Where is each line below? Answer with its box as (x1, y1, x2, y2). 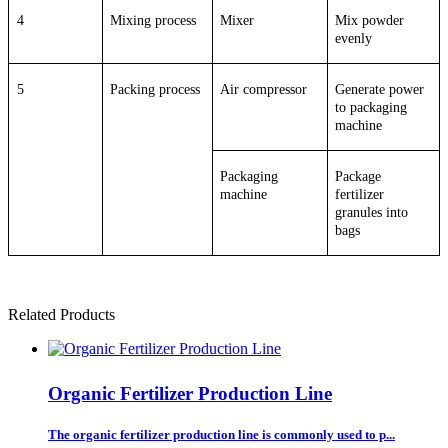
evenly (335, 30, 373, 46)
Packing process (110, 81, 201, 97)
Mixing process (110, 12, 197, 28)
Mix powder (335, 12, 405, 28)
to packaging (335, 99, 408, 115)
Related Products (8, 305, 115, 323)
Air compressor (220, 81, 308, 97)
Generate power (335, 81, 425, 97)
